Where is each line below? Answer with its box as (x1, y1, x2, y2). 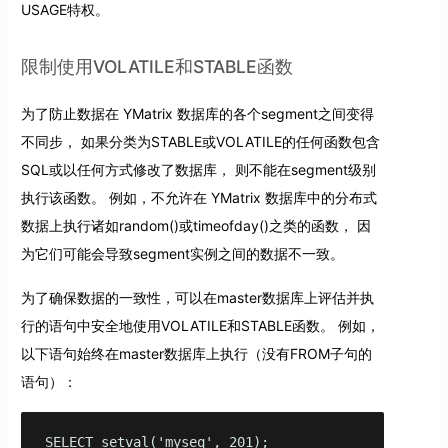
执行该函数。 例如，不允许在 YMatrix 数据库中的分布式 (20, 188, 377, 206)
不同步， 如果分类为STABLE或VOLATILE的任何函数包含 (20, 132, 380, 150)
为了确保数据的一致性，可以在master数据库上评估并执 (20, 288, 374, 306)
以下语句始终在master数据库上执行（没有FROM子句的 (20, 344, 372, 362)
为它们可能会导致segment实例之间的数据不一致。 (20, 244, 344, 262)
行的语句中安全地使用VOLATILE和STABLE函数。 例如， (20, 316, 380, 334)
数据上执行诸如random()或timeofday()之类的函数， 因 (20, 216, 371, 234)
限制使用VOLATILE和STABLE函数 (20, 56, 293, 78)
